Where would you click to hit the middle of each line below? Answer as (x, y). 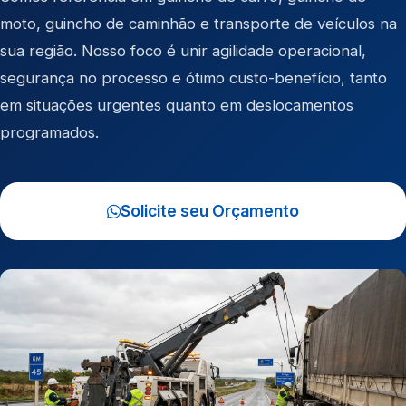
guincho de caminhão (121, 24)
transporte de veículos (295, 24)
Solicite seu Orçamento (210, 211)
